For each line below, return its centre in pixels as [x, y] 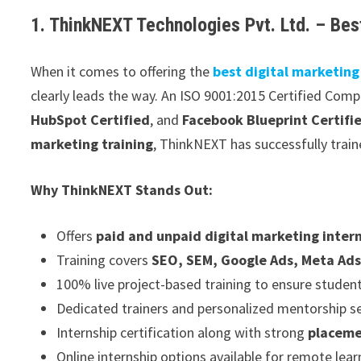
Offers [77, 235]
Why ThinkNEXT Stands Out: [122, 189]
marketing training [92, 143]
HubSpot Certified [91, 119]
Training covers [104, 259]
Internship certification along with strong [183, 332]
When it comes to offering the [122, 71]
